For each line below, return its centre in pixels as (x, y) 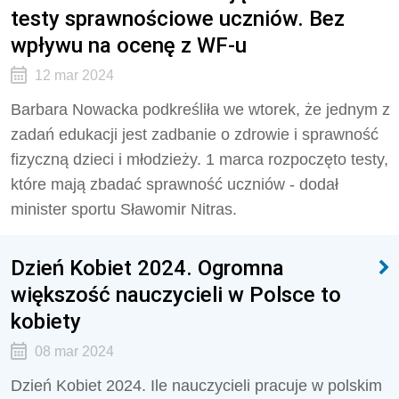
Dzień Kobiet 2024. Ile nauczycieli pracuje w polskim (196, 386)
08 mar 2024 (74, 351)
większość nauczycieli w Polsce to (176, 294)
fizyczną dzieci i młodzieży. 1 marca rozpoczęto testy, (199, 159)
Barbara (41, 110)
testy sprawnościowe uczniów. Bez (178, 18)
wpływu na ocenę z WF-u (129, 45)
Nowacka (105, 110)
